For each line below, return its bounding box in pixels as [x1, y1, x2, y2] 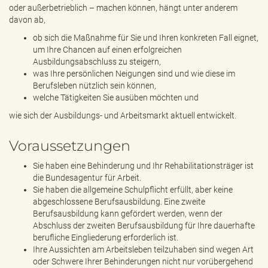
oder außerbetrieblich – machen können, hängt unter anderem [9, 3, 237, 13]
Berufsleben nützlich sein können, [33, 81, 156, 90]
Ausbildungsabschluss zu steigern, [33, 57, 161, 66]
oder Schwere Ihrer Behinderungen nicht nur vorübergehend [33, 257, 253, 266]
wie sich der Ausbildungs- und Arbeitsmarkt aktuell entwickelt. [9, 111, 236, 120]
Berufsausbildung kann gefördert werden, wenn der [33, 209, 223, 218]
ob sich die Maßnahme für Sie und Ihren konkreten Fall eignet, [33, 33, 258, 42]
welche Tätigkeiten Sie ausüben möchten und [33, 93, 199, 102]
